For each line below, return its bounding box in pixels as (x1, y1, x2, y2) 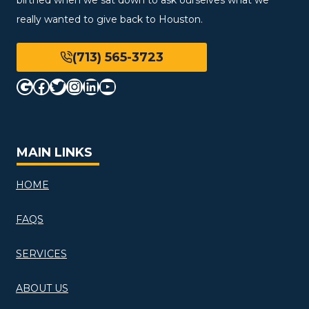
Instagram (66, 75, 150, 96)
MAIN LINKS (17, 145, 92, 160)
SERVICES (16, 248, 67, 260)
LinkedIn (82, 75, 154, 96)
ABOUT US (16, 282, 68, 295)
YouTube (99, 75, 172, 96)
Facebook (32, 75, 112, 96)
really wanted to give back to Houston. (17, 12, 203, 26)
